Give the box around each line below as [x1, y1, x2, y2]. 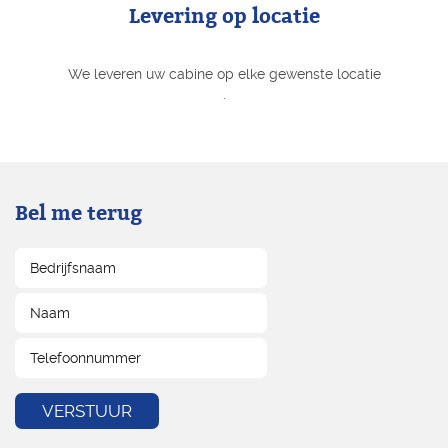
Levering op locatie [128, 4, 320, 30]
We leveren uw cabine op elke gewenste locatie [67, 66, 381, 83]
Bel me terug [15, 201, 142, 227]
